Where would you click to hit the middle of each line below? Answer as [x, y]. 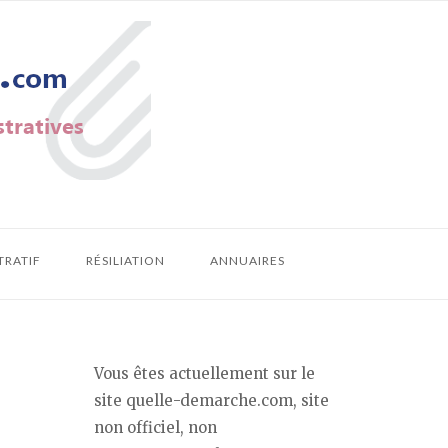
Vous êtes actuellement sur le [204, 373]
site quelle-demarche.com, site [211, 400]
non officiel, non [155, 427]
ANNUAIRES [247, 260]
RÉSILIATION [125, 260]
